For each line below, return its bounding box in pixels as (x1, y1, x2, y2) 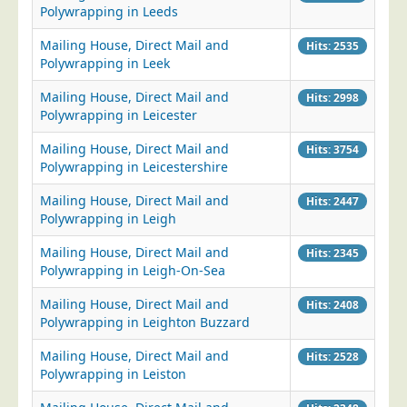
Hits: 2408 (306, 297, 359, 312)
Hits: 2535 (306, 38, 359, 53)
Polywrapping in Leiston (40, 365, 186, 382)
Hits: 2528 (306, 349, 359, 363)
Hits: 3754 (306, 142, 359, 156)
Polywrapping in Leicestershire (40, 158, 228, 175)
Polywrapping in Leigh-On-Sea (40, 262, 225, 279)
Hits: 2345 (306, 245, 359, 260)
